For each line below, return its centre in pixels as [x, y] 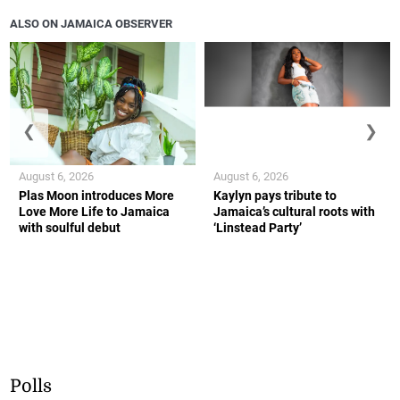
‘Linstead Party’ [258, 228]
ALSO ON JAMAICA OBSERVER [92, 24]
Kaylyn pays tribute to [275, 196]
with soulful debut [70, 228]
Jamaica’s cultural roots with [294, 212]
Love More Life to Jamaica [95, 212]
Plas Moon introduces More [97, 196]
